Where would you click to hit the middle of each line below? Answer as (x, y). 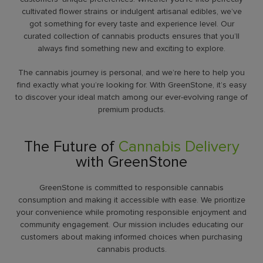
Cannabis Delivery (179, 146)
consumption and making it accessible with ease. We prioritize (131, 200)
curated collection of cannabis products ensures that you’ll (131, 36)
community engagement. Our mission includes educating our (131, 224)
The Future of (71, 146)
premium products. (131, 110)
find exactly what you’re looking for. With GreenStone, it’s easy (131, 85)
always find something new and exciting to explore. (131, 49)
